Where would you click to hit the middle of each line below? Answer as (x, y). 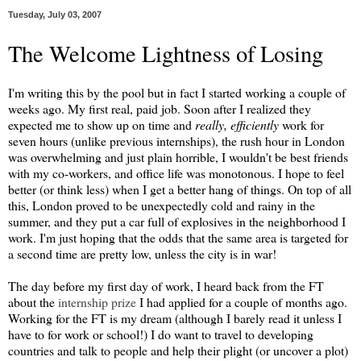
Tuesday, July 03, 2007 (55, 15)
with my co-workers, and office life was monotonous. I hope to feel (176, 173)
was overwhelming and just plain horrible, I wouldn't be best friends (178, 157)
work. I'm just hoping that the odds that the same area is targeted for (178, 237)
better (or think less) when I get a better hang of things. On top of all (180, 189)
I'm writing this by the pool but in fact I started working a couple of (177, 92)
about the (33, 302)
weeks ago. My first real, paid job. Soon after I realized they (160, 108)
